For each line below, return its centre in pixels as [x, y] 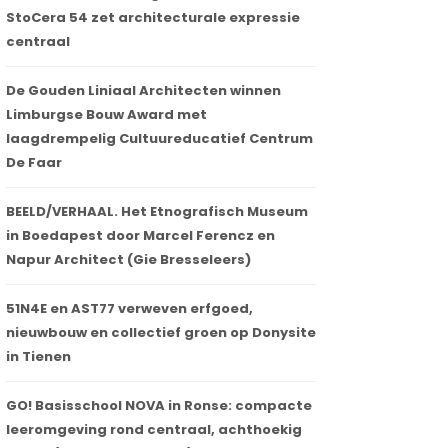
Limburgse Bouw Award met [106, 115]
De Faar [34, 163]
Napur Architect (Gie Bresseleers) [128, 260]
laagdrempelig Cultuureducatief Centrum [159, 139]
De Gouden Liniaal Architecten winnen [143, 91]
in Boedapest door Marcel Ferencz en [140, 236]
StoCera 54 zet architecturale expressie [153, 18]
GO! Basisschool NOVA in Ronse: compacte [159, 406]
